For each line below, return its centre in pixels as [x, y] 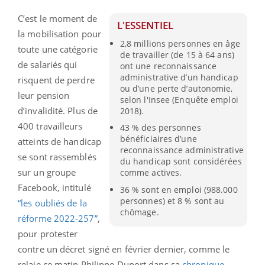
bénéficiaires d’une [158, 139]
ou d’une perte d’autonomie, [176, 89]
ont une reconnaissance [168, 66]
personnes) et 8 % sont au [172, 201]
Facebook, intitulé [54, 188]
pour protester [48, 234]
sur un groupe [47, 172]
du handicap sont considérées [181, 161]
